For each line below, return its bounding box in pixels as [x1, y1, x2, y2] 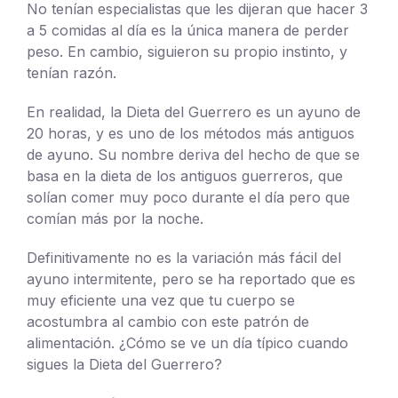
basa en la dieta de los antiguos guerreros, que [27, 166, 343, 185]
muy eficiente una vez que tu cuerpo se [27, 291, 295, 309]
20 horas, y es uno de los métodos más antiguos [27, 123, 354, 142]
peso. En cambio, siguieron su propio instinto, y [27, 42, 347, 60]
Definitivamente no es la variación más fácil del [27, 248, 341, 267]
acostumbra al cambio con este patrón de [27, 312, 309, 330]
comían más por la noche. [27, 209, 203, 227]
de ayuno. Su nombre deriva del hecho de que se [27, 145, 360, 163]
